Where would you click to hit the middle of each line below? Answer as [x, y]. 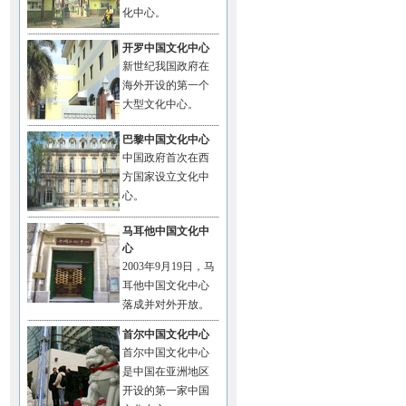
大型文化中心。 [160, 104]
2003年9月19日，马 [169, 266]
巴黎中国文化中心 [166, 140]
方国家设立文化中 [166, 177]
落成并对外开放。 [166, 304]
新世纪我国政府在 [166, 66]
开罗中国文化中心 [166, 48]
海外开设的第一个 [166, 85]
